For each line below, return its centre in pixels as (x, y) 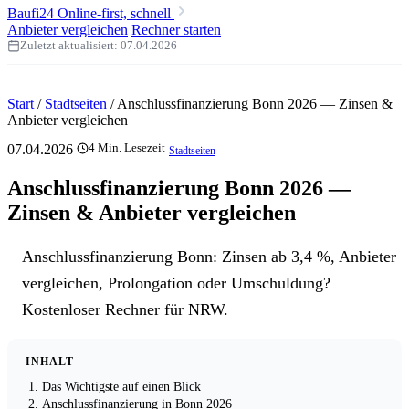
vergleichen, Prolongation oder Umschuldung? (176, 283)
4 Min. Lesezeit (127, 148)
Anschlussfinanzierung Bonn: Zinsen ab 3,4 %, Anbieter (209, 256)
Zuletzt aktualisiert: (70, 45)
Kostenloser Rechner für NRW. (125, 309)
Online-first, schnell (114, 13)
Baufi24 (31, 13)
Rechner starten (176, 30)
